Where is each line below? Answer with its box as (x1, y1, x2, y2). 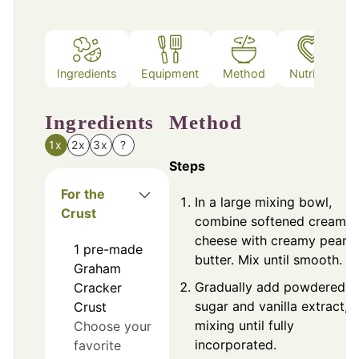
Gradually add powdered (195, 278, 345, 295)
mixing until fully (195, 317, 294, 333)
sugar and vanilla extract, (195, 297, 348, 314)
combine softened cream (195, 212, 346, 229)
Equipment (141, 66, 199, 80)
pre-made (83, 241, 143, 258)
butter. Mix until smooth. (195, 251, 342, 268)
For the (61, 186, 105, 203)
